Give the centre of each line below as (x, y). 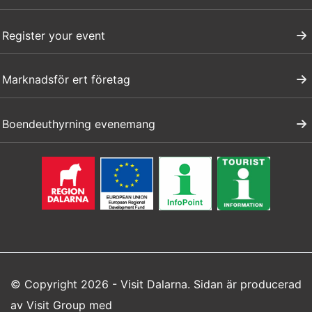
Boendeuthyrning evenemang (79, 124)
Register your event (54, 35)
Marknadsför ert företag (67, 80)
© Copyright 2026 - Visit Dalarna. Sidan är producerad (156, 284)
